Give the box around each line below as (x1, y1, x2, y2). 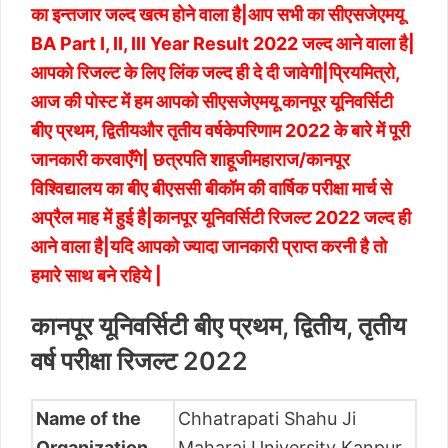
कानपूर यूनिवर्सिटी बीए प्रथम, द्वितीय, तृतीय (31, 311, 406, 342)
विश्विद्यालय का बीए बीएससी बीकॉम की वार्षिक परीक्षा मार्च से (31, 177, 392, 199)
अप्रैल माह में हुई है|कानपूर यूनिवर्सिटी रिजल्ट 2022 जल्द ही (31, 206, 411, 228)
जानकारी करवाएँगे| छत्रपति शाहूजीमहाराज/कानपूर (31, 148, 350, 170)
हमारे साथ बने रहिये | (31, 264, 162, 286)
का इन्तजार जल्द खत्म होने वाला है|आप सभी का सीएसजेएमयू (31, 3, 404, 25)
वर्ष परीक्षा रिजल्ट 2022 (31, 346, 248, 377)
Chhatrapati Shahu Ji (178, 408, 356, 430)
